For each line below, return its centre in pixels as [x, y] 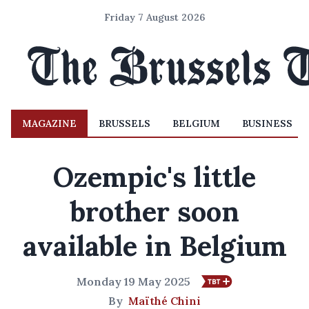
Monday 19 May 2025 [133, 281]
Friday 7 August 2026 [154, 17]
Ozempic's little [154, 177]
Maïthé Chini [165, 301]
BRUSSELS [124, 123]
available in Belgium [154, 246]
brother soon [154, 211]
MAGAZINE [49, 123]
